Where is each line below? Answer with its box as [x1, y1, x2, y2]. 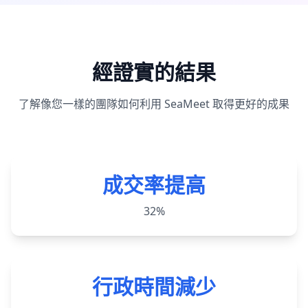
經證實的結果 [92, 58, 216, 86]
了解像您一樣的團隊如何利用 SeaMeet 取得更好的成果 [19, 96, 289, 111]
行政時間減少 [92, 272, 216, 300]
